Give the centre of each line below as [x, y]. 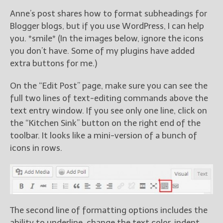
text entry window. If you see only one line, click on [109, 111]
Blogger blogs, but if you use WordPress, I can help [107, 26]
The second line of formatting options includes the [109, 210]
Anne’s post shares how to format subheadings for [109, 14]
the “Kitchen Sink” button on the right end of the [105, 123]
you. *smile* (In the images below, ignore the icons [107, 39]
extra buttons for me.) [54, 63]
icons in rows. [36, 148]
